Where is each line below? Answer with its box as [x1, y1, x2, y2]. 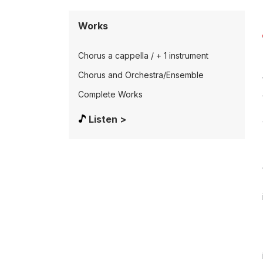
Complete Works [78, 89, 143, 99]
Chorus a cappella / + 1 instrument [78, 50, 208, 60]
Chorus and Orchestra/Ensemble [78, 70, 204, 80]
